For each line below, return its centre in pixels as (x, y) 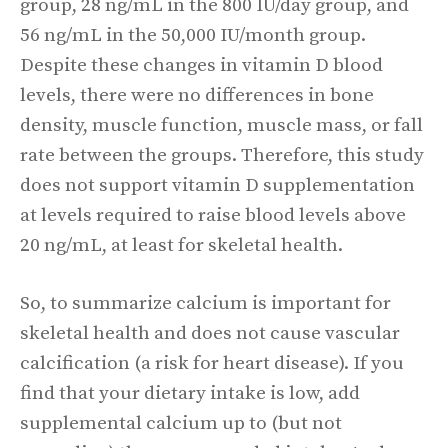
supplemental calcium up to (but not (181, 423)
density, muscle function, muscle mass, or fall (221, 125)
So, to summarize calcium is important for (205, 303)
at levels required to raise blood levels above (213, 215)
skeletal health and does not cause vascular (210, 333)
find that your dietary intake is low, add (190, 393)
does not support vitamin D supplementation (217, 185)
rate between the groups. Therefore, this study (222, 155)
